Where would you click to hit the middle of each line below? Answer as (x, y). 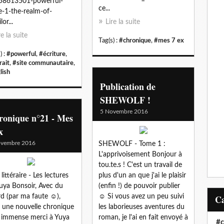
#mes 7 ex (169, 40)
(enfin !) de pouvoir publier (139, 186)
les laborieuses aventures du (141, 207)
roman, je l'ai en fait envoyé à (143, 217)
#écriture (52, 54)
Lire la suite (123, 22)
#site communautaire (43, 63)
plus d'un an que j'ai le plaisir (142, 175)
